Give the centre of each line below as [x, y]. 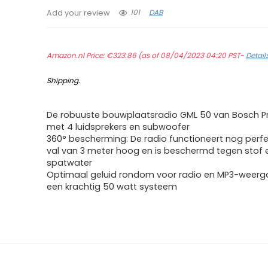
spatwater [70, 163]
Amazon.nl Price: [77, 55]
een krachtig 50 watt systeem [112, 187]
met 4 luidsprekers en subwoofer [118, 127]
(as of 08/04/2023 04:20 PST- [191, 55]
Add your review [79, 13]
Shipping [63, 80]
